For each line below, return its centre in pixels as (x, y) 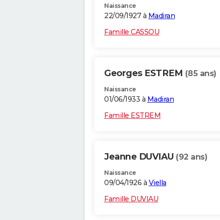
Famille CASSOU (132, 32)
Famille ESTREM (132, 116)
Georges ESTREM (145, 73)
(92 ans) (192, 157)
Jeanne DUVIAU (140, 157)
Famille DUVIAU (131, 199)
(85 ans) (201, 74)
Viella (157, 183)
